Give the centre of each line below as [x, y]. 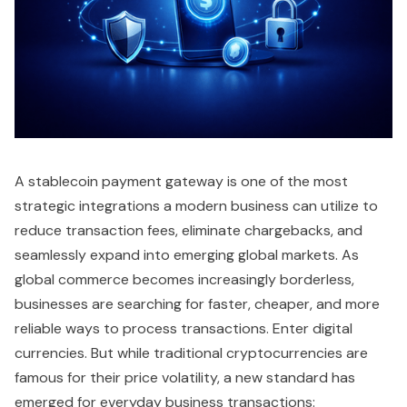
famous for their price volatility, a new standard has [185, 378]
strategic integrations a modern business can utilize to [196, 206]
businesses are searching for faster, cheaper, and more [197, 304]
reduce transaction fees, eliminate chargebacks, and [189, 231]
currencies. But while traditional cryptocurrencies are [191, 353]
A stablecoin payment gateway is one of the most [181, 182]
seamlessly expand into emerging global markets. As [187, 255]
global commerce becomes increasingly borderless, [184, 280]
